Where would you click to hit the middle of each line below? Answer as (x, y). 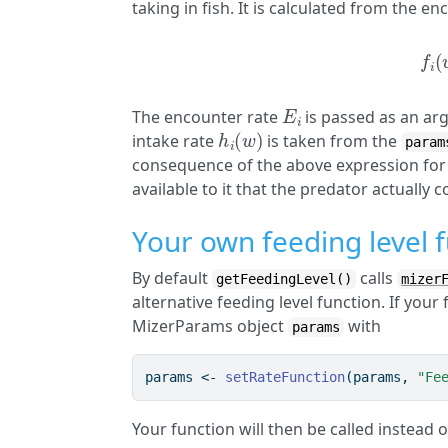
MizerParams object (210, 326)
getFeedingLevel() (284, 279)
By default (172, 278)
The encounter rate (207, 117)
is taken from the (332, 141)
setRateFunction (285, 377)
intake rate (175, 141)
